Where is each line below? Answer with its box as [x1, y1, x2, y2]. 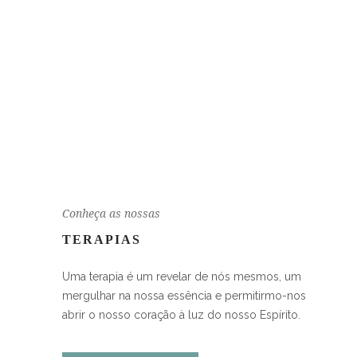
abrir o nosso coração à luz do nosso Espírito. [62, 308, 301, 321]
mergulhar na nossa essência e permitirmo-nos [62, 288, 307, 302]
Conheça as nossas [62, 206, 161, 220]
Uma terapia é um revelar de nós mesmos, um [62, 269, 302, 283]
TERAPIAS [62, 232, 142, 246]
